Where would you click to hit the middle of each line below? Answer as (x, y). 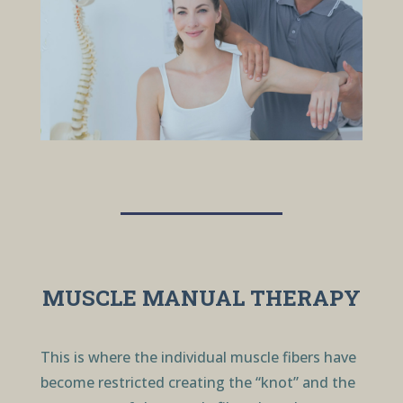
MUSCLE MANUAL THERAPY (201, 298)
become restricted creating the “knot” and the (197, 383)
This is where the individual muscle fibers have (198, 358)
